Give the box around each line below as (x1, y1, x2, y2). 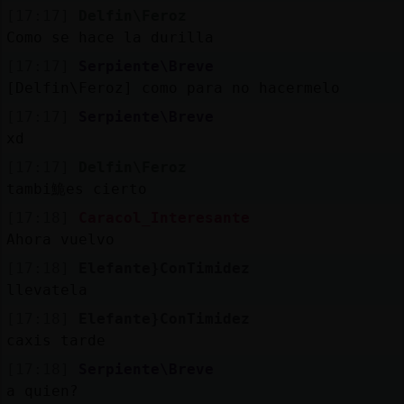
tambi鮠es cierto (5, 179, 147, 197)
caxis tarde (5, 331, 106, 349)
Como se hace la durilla (5, 28, 214, 46)
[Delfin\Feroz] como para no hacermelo (5, 78, 340, 96)
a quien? (5, 381, 78, 399)
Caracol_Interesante (78, 208, 250, 226)
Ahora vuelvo (5, 230, 115, 248)
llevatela (5, 280, 87, 298)
